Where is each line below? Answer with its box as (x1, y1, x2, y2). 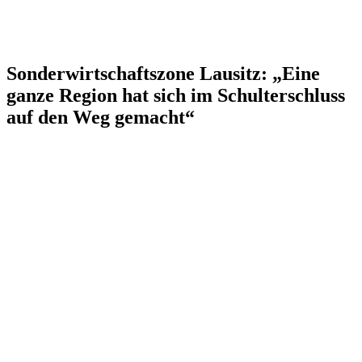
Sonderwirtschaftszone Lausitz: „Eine (6, 62, 320, 84)
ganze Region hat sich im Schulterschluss (6, 84, 345, 106)
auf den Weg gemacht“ (6, 106, 195, 128)
